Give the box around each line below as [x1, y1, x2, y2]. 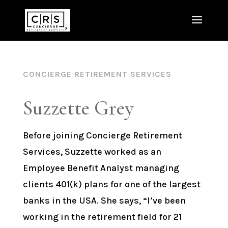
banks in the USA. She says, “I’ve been [22, 195, 186, 206]
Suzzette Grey [22, 96, 134, 120]
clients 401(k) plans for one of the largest [22, 179, 201, 190]
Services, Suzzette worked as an [22, 146, 161, 157]
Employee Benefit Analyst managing [22, 162, 179, 174]
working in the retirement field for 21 [22, 211, 182, 222]
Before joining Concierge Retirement [22, 130, 182, 141]
